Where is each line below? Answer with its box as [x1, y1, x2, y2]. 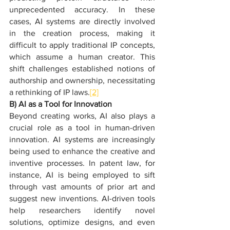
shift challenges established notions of [9, 64, 155, 73]
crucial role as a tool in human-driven [9, 123, 155, 132]
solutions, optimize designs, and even [9, 218, 155, 226]
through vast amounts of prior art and [9, 182, 155, 191]
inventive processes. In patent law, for [9, 159, 155, 167]
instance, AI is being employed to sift [9, 170, 155, 179]
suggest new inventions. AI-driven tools [9, 194, 155, 203]
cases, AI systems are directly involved [9, 17, 155, 26]
